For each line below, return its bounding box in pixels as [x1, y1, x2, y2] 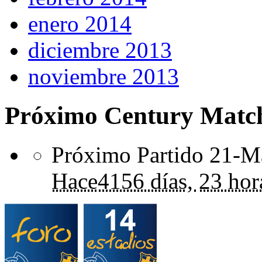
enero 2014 [28, 11, 132, 37]
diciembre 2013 [28, 37, 172, 63]
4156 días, [98, 168, 193, 194]
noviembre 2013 [28, 64, 179, 89]
